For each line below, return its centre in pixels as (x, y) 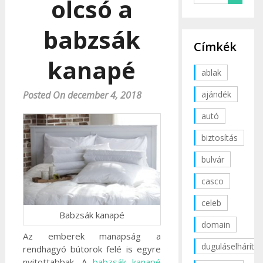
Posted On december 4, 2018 (82, 95)
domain (216, 224)
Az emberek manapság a (92, 236)
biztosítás (220, 137)
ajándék (216, 94)
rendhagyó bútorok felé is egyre (92, 249)
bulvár (213, 159)
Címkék (215, 46)
